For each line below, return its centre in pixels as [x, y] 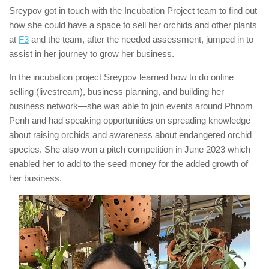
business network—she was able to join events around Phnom [131, 106]
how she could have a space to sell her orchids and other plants [133, 25]
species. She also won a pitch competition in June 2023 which [130, 149]
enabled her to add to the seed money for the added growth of [128, 164]
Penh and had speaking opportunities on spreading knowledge [130, 120]
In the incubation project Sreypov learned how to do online [121, 77]
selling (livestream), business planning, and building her [116, 92]
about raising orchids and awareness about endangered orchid [130, 135]
